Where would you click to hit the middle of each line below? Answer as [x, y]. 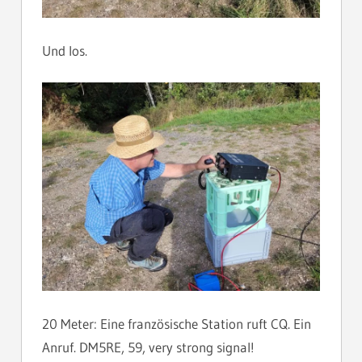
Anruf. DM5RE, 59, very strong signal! [148, 347]
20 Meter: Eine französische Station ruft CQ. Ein [177, 323]
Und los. [65, 50]
